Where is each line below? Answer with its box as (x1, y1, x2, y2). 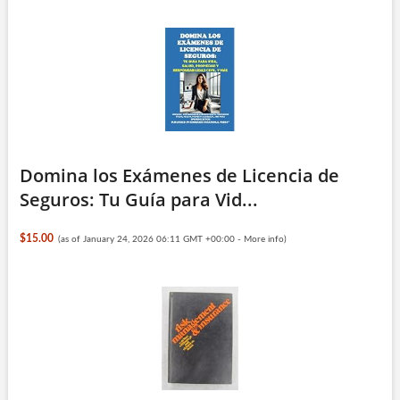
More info (244, 234, 285, 244)
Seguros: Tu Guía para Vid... (19, 187, 258, 212)
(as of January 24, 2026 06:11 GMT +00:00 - (58, 234, 245, 244)
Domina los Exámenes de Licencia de (19, 162, 339, 187)
